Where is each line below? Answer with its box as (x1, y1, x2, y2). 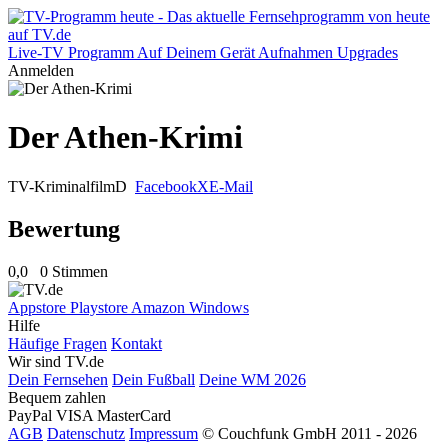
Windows (189, 298, 249, 316)
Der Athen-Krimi (8, 119, 243, 156)
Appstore (8, 298, 70, 316)
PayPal (8, 406, 56, 424)
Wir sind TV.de (8, 352, 104, 370)
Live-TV (8, 44, 64, 61)
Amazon (131, 298, 189, 316)
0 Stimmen (40, 262, 108, 280)
